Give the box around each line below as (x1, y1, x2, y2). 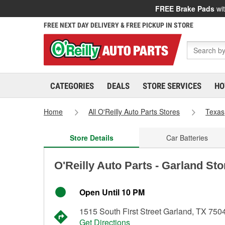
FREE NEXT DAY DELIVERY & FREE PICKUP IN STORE (44, 21, 193, 29)
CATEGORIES (50, 81, 94, 91)
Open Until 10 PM (79, 186, 145, 198)
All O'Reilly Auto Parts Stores (88, 106, 180, 117)
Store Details (69, 133, 114, 143)
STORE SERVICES (143, 81, 201, 91)
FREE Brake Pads (155, 4, 214, 14)
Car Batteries (166, 133, 208, 143)
